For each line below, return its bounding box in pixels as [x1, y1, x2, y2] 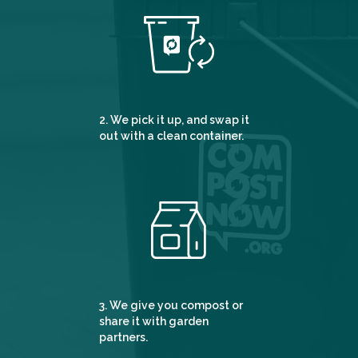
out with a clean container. [99, 129, 244, 142]
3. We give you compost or [99, 299, 243, 312]
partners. [99, 331, 148, 344]
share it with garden [99, 315, 209, 328]
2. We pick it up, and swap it [99, 113, 249, 126]
